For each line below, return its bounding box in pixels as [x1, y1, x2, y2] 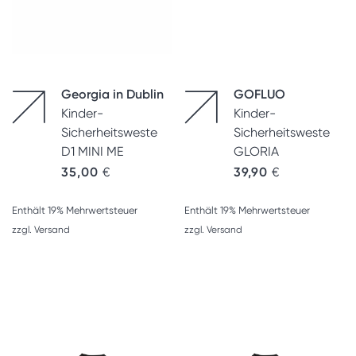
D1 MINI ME [61, 144, 123, 159]
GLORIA [234, 144, 279, 159]
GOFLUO [234, 87, 285, 102]
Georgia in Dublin [61, 87, 164, 102]
